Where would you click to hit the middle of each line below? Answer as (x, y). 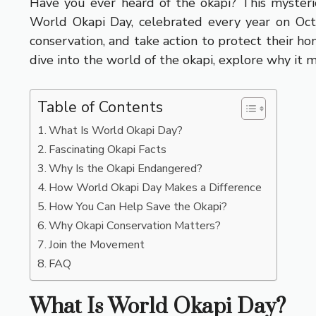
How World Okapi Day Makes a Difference (156, 187)
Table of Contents (100, 107)
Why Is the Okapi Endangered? (126, 168)
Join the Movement (97, 244)
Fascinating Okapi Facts (108, 149)
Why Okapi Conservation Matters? (135, 225)
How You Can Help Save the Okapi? (138, 206)
